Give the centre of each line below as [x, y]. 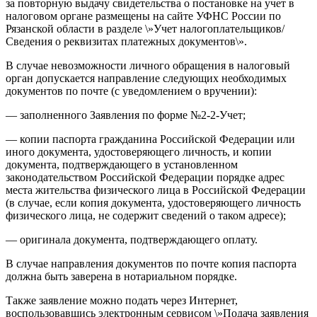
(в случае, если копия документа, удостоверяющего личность [153, 202]
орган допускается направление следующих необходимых [146, 78]
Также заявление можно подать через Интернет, [122, 300]
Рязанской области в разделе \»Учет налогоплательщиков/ [145, 28]
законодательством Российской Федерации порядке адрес [145, 177]
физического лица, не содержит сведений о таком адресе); [146, 215]
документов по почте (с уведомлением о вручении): [131, 91]
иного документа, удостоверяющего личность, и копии [139, 151]
